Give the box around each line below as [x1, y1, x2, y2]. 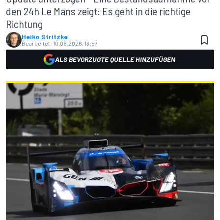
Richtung [6, 17, 43, 30]
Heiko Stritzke [22, 32, 68, 41]
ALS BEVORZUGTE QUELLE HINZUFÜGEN [55, 55, 175, 63]
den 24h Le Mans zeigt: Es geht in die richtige [6, 4, 191, 17]
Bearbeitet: [22, 40, 52, 47]
